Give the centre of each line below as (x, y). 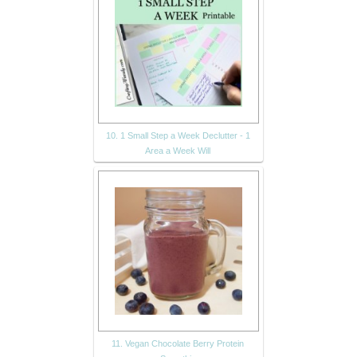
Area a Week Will (178, 151)
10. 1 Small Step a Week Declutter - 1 (178, 136)
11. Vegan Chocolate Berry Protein (178, 344)
